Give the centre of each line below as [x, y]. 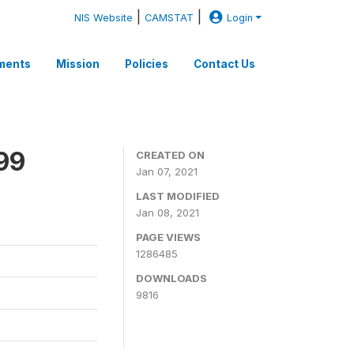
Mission [78, 64]
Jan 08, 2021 [168, 213]
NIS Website [104, 18]
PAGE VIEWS [168, 237]
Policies [147, 64]
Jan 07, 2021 [167, 171]
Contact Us [224, 64]
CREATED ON [170, 155]
